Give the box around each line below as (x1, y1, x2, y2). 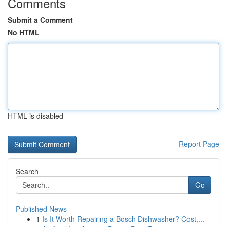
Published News (16, 204, 67, 214)
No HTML (8, 27, 40, 37)
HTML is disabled (8, 110, 63, 121)
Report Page (179, 139, 219, 149)
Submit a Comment (8, 15, 73, 25)
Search (16, 166, 39, 176)
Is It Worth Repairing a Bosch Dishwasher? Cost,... (42, 214, 204, 224)
